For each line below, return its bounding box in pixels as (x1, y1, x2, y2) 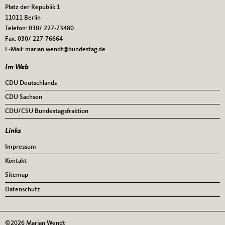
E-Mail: (5, 46, 25, 53)
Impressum (5, 143, 36, 150)
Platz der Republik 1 (5, 4, 60, 11)
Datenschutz (5, 186, 40, 193)
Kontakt (5, 158, 27, 165)
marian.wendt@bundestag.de (25, 46, 105, 53)
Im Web (5, 63, 29, 71)
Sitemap (5, 172, 28, 179)
